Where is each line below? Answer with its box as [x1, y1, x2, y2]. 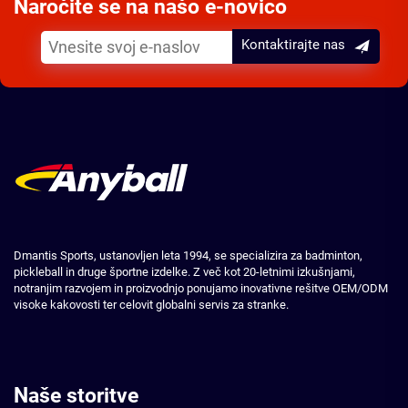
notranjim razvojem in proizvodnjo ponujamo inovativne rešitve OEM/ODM [14, 280, 388, 295]
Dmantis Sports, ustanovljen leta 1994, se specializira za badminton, [14, 248, 362, 262]
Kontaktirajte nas [241, 36, 345, 54]
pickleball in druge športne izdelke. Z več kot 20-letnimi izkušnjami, [14, 264, 355, 279]
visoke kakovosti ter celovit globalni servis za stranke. [14, 297, 289, 311]
